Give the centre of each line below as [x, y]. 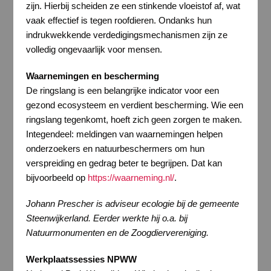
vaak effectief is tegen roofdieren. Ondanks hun [119, 21]
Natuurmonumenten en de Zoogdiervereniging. [117, 233]
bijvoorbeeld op [57, 177]
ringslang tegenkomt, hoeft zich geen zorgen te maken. [134, 119]
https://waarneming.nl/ [131, 177]
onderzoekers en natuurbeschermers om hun [115, 148]
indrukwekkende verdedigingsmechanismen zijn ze [126, 35]
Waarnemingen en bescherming [95, 76]
